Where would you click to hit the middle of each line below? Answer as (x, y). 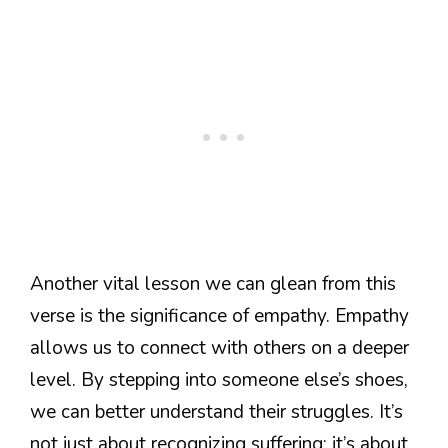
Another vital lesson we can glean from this (213, 284)
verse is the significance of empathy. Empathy (219, 316)
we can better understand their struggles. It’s (216, 412)
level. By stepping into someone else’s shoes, (219, 380)
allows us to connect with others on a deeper (219, 348)
